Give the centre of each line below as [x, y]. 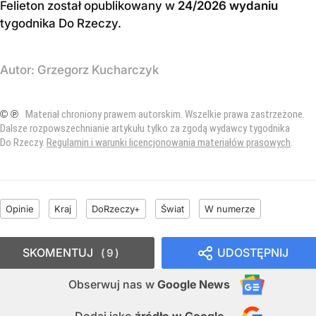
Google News [194, 284]
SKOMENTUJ [58, 252]
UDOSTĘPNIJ [253, 252]
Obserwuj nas [107, 284]
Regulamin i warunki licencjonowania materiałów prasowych [169, 142]
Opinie [20, 208]
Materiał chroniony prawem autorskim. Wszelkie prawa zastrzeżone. [165, 114]
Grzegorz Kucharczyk [98, 69]
